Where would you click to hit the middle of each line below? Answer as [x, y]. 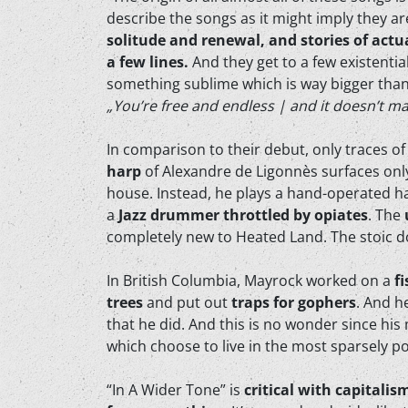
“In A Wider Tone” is [175, 390]
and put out [187, 302]
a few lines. [148, 62]
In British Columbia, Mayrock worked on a [250, 280]
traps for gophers [294, 302]
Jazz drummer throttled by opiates [243, 215]
